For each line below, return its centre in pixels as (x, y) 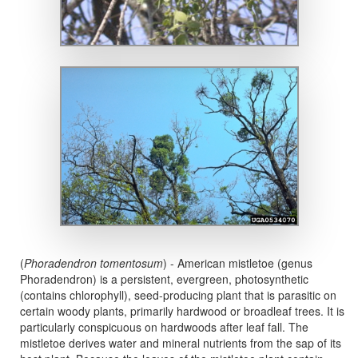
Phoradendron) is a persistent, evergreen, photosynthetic (164, 279)
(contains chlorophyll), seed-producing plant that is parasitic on (178, 295)
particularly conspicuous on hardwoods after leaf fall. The (164, 327)
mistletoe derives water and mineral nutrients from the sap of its (181, 343)
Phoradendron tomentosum (93, 263)
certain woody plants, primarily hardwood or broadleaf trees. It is (182, 311)
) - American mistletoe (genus (238, 263)
